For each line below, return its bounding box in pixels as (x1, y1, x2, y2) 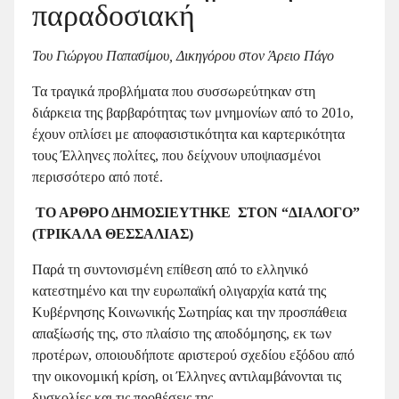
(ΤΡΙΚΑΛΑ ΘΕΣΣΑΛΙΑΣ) (32, 225, 193, 241)
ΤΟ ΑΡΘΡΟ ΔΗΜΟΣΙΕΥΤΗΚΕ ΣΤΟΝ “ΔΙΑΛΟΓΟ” (32, 204, 360, 220)
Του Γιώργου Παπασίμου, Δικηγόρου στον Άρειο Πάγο (32, 47, 334, 63)
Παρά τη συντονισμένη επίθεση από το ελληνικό (32, 261, 308, 277)
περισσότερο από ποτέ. (32, 168, 163, 184)
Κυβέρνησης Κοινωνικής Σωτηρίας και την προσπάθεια (32, 304, 346, 320)
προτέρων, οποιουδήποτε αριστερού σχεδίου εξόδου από (32, 346, 354, 362)
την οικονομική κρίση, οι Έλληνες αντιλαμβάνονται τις (32, 368, 341, 384)
